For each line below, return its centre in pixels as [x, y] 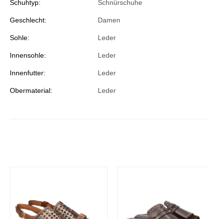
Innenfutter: [28, 73]
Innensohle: [28, 55]
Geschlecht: [28, 20]
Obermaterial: [31, 91]
